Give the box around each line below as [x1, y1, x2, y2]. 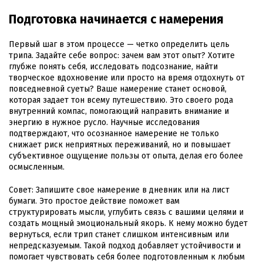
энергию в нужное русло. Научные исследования [9, 117, 200, 128]
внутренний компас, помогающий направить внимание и [9, 106, 229, 117]
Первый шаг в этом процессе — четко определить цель [9, 39, 230, 50]
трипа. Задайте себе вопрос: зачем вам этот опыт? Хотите [9, 50, 235, 61]
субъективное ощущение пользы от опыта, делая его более [9, 151, 243, 161]
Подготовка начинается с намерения [9, 12, 224, 28]
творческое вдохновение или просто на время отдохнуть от [9, 73, 245, 83]
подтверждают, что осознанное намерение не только [9, 129, 219, 139]
